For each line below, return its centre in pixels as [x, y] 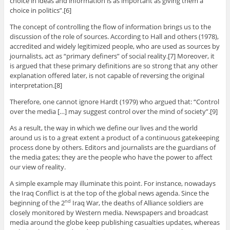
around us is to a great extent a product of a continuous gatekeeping [114, 137]
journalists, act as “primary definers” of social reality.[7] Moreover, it [112, 56]
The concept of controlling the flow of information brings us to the [110, 26]
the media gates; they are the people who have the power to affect [111, 157]
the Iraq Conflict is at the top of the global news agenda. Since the [109, 193]
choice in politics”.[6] [40, 10]
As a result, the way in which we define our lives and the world [103, 128]
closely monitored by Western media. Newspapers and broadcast [109, 212]
